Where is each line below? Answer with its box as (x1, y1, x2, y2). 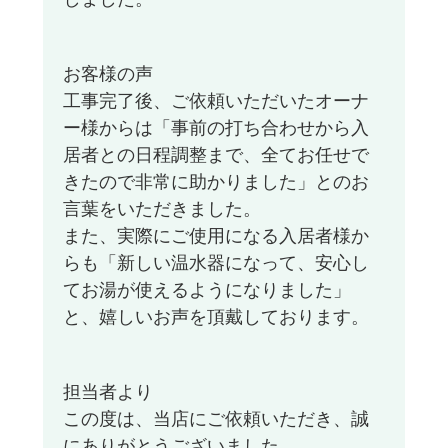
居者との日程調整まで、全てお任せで (62, 145, 369, 166)
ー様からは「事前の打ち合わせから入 (62, 118, 369, 139)
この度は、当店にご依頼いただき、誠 (62, 409, 369, 430)
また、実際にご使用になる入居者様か (62, 226, 369, 247)
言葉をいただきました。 (62, 199, 261, 220)
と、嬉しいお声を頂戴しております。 (62, 307, 369, 328)
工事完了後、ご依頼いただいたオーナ (62, 91, 369, 112)
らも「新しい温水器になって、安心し (62, 253, 369, 274)
